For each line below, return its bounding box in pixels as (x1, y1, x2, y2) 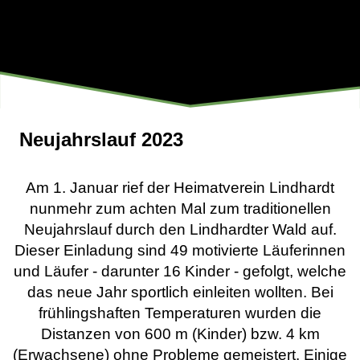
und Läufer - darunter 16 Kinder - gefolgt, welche (14, 263, 346, 280)
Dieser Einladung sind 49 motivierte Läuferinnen (14, 242, 346, 259)
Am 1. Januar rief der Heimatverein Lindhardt (26, 179, 334, 196)
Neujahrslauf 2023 (19, 129, 183, 150)
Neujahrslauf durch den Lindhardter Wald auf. (23, 221, 337, 238)
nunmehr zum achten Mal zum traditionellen (29, 200, 331, 217)
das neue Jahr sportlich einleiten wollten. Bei (27, 284, 333, 301)
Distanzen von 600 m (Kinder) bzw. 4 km (40, 325, 320, 342)
